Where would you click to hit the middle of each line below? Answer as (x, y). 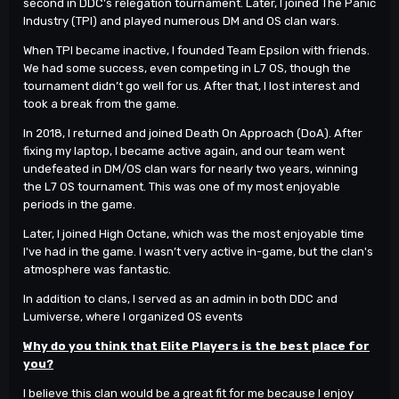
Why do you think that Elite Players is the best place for (196, 346)
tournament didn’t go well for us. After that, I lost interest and (191, 86)
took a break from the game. (101, 104)
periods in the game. (79, 205)
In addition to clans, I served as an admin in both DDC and (180, 299)
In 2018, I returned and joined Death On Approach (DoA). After (193, 134)
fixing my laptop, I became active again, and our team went (184, 151)
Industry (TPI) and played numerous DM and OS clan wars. (181, 21)
